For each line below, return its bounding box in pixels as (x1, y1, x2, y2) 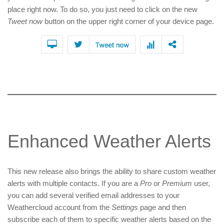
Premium (162, 179, 192, 188)
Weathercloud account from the (7, 203, 111, 212)
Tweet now (7, 17, 42, 26)
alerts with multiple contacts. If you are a (7, 179, 140, 188)
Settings (111, 203, 138, 212)
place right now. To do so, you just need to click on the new (7, 5, 197, 14)
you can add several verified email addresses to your (7, 191, 179, 200)
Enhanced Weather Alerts (7, 131, 211, 152)
